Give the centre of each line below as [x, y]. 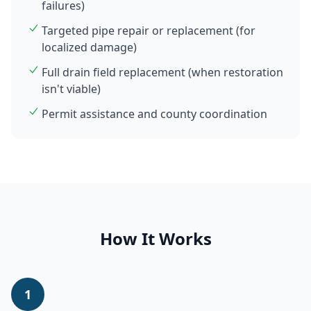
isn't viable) [71, 89]
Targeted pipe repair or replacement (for [149, 31]
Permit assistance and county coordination [154, 114]
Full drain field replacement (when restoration [162, 72]
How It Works [155, 238]
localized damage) [89, 47]
